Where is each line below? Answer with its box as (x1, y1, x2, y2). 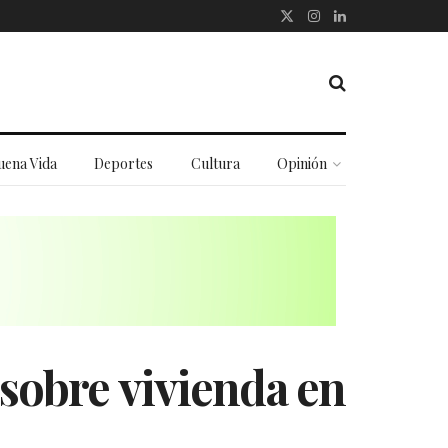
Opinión (277, 154, 328, 173)
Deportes (94, 154, 154, 173)
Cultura (190, 154, 240, 173)
